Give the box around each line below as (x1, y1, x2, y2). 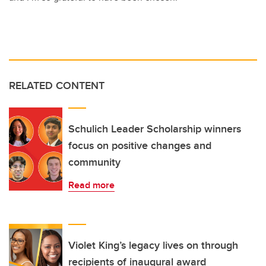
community (68, 154, 121, 170)
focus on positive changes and (68, 138, 211, 154)
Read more (68, 178, 115, 192)
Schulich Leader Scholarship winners (68, 121, 241, 137)
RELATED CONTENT (9, 78, 104, 94)
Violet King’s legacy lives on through (68, 237, 238, 254)
